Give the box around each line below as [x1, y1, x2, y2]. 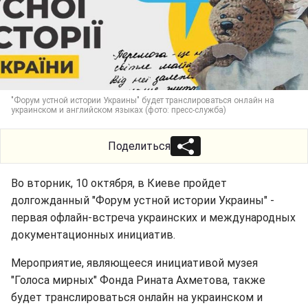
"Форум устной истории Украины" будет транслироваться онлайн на [11, 96, 274, 105]
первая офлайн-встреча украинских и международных [11, 211, 296, 224]
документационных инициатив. [11, 228, 175, 241]
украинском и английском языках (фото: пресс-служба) [11, 105, 226, 115]
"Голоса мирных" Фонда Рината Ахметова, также [11, 274, 265, 287]
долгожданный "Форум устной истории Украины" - [11, 194, 274, 207]
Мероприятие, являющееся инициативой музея [11, 256, 258, 269]
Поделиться [107, 140, 170, 153]
